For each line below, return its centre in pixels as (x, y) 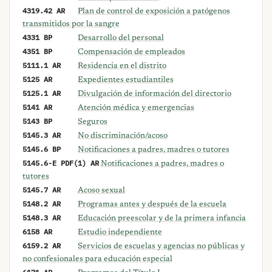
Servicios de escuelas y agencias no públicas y (161, 247)
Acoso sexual (102, 191)
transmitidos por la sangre (71, 25)
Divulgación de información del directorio (155, 94)
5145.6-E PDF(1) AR (60, 163)
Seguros (93, 122)
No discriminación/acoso (123, 136)
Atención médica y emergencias (136, 108)
